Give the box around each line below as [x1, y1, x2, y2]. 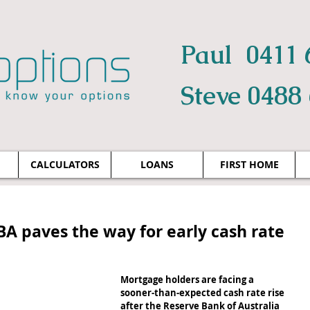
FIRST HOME [219, 158, 279, 171]
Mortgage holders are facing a [120, 273, 256, 286]
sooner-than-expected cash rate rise [120, 286, 286, 299]
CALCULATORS [30, 158, 100, 171]
